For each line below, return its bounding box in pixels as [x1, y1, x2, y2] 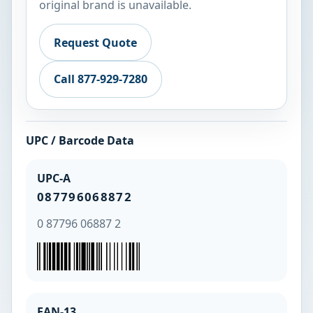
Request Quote [53, 34, 137, 50]
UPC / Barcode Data [26, 132, 134, 148]
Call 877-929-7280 [53, 71, 147, 87]
